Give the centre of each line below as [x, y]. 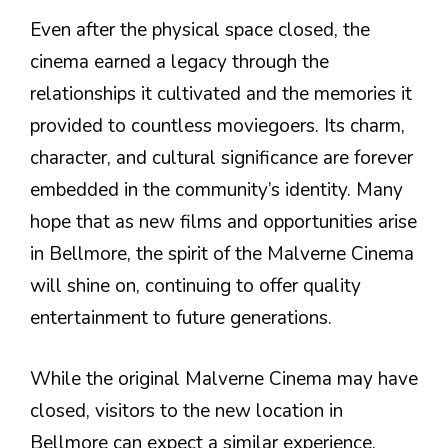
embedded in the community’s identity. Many [216, 190]
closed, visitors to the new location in [186, 410]
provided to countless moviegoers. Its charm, [217, 126]
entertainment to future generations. [181, 318]
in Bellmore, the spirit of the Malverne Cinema [222, 254]
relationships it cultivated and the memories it [221, 94]
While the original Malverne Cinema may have [224, 378]
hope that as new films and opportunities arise [223, 222]
